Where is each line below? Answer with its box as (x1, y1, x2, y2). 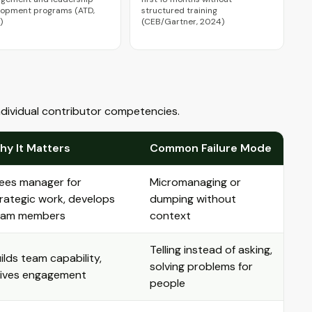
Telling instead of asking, (150, 242, 272, 257)
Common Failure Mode (150, 141, 272, 155)
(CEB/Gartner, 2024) (141, 16, 224, 27)
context (150, 208, 191, 223)
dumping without (150, 192, 236, 206)
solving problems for (150, 259, 253, 274)
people (150, 276, 185, 290)
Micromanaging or (150, 175, 241, 189)
